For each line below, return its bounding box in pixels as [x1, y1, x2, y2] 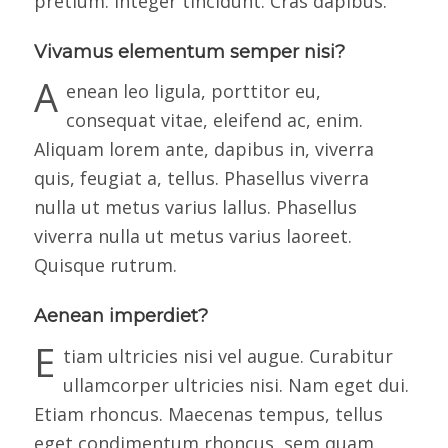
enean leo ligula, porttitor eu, [65, 79, 321, 104]
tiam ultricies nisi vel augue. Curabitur [62, 343, 393, 368]
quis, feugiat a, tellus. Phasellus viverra [33, 166, 369, 191]
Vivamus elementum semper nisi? [33, 41, 345, 64]
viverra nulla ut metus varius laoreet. [33, 224, 352, 249]
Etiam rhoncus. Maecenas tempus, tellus [33, 401, 383, 426]
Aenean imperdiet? [33, 305, 208, 328]
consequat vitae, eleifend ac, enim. [65, 108, 363, 133]
